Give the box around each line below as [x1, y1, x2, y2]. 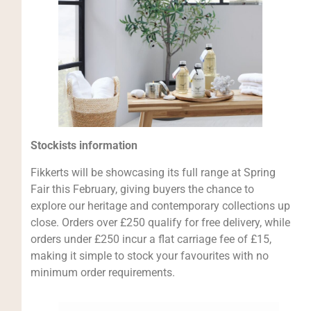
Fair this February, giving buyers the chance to [30, 182, 254, 196]
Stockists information [30, 139, 137, 153]
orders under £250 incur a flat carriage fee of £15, [30, 232, 271, 246]
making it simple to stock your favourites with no [30, 249, 269, 262]
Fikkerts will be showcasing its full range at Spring [30, 165, 276, 179]
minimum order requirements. [30, 265, 175, 279]
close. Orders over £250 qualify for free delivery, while [30, 215, 290, 229]
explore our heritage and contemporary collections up [30, 199, 290, 212]
